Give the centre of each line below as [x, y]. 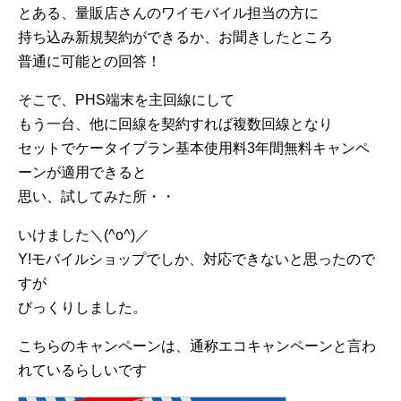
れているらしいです [82, 370]
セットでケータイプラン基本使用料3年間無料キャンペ [194, 148]
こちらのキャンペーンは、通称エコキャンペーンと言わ [197, 346]
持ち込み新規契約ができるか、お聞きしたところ [175, 37]
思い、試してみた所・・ [97, 196]
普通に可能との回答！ [90, 61]
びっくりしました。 [82, 307]
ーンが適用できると [82, 172]
